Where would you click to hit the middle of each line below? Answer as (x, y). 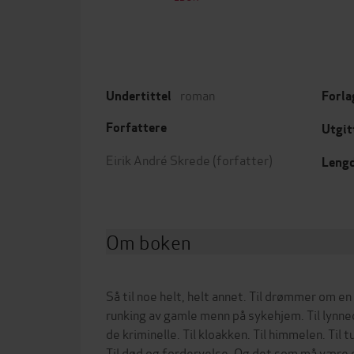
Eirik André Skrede (158, 159)
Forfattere (136, 127)
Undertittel (139, 96)
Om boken (149, 241)
